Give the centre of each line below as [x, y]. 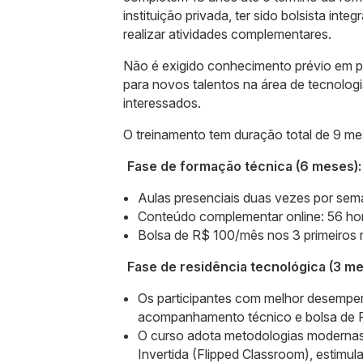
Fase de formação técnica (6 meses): [244, 166]
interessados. [162, 103]
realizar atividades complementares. [227, 34]
